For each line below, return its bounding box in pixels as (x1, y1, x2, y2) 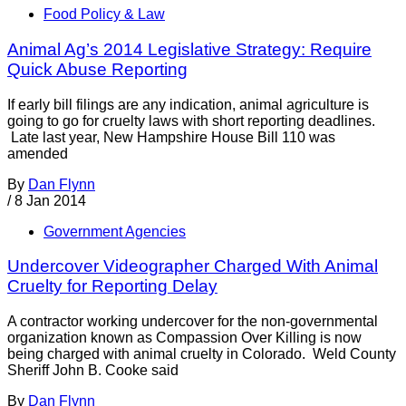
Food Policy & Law (43, 6, 165, 23)
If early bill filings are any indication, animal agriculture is (7, 96, 369, 112)
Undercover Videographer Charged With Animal (7, 256, 378, 276)
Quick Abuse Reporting (7, 59, 188, 79)
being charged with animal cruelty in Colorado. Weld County (7, 346, 396, 362)
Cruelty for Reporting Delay (7, 276, 217, 296)
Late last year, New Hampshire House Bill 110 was (7, 129, 335, 145)
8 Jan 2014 (14, 192, 86, 208)
